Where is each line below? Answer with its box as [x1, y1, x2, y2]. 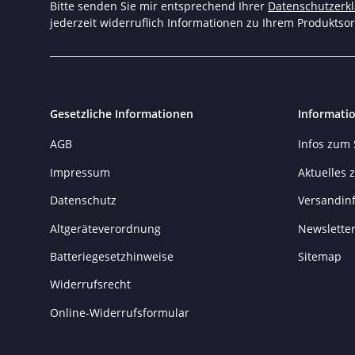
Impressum [50, 164, 110, 180]
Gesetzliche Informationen [50, 106, 193, 122]
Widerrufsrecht [50, 277, 131, 292]
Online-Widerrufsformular [50, 304, 189, 320]
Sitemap [297, 248, 342, 264]
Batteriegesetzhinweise [50, 248, 174, 264]
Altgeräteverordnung [50, 220, 161, 236]
